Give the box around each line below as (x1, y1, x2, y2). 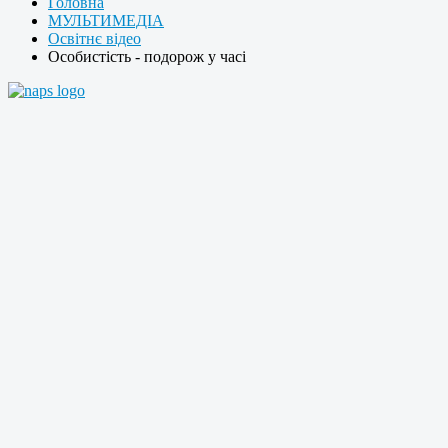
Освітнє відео (48, 30, 141, 48)
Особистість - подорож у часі (48, 48, 246, 66)
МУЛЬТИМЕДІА (48, 12, 164, 30)
